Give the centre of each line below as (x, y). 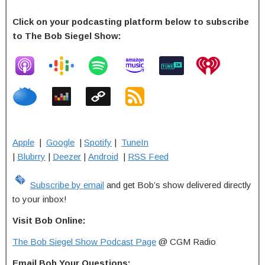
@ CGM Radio (186, 242)
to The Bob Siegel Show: (67, 36)
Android (103, 157)
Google (60, 143)
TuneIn (135, 143)
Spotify (98, 143)
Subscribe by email (67, 185)
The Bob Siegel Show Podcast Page (84, 242)
